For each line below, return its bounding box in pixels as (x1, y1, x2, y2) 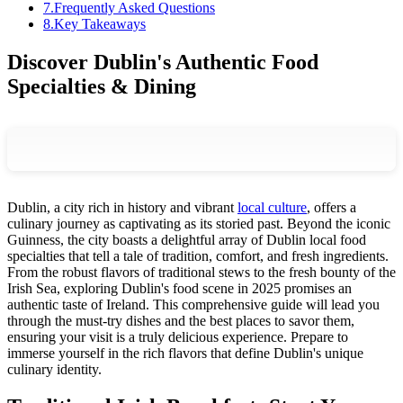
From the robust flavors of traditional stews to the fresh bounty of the (7, 264, 396, 280)
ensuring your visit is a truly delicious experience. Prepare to (7, 328, 348, 345)
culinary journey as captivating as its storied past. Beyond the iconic (7, 215, 390, 231)
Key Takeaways (54, 15, 146, 31)
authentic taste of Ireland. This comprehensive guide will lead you (7, 296, 380, 312)
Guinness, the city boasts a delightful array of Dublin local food (7, 231, 366, 247)
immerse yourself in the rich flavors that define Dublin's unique (7, 345, 363, 361)
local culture (237, 199, 307, 215)
